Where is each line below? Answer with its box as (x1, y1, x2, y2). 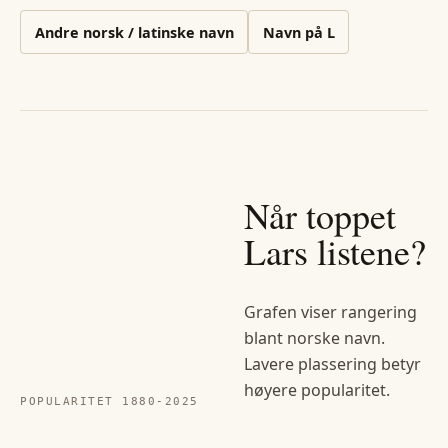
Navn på (262, 22, 327, 42)
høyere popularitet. (244, 378, 390, 401)
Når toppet (244, 190, 396, 239)
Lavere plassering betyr (244, 352, 421, 375)
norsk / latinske (82, 22, 195, 42)
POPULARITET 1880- (20, 394, 165, 408)
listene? (308, 226, 426, 275)
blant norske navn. (244, 326, 385, 349)
